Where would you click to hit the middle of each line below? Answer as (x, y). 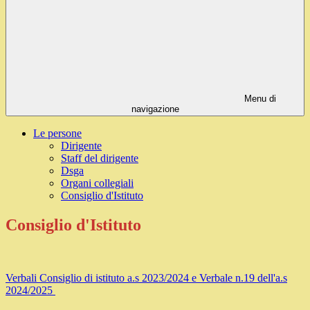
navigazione (155, 109)
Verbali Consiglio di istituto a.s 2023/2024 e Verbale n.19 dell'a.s (146, 278)
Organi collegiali (97, 183)
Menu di (259, 99)
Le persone (57, 134)
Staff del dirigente (100, 158)
